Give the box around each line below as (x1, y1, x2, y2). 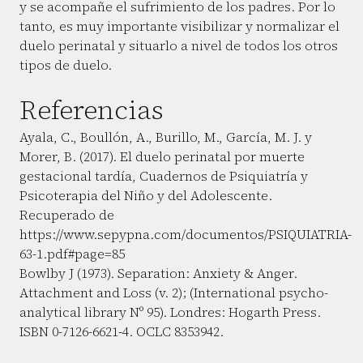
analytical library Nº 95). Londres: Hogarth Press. (19, 303, 321, 321)
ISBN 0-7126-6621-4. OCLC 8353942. (19, 322, 224, 340)
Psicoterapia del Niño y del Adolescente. (19, 186, 272, 204)
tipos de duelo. (19, 56, 112, 74)
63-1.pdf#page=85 (19, 245, 125, 263)
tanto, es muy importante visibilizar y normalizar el (19, 17, 340, 35)
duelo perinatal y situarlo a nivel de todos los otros (19, 36, 338, 54)
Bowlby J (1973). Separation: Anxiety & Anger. (19, 264, 297, 282)
